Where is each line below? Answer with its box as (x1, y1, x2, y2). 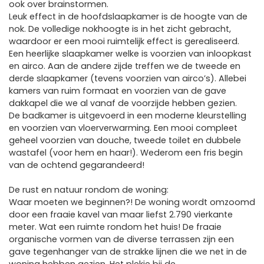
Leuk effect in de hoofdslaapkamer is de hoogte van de (9, 11, 247, 22)
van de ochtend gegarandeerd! (9, 159, 144, 171)
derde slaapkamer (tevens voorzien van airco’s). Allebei (9, 72, 246, 84)
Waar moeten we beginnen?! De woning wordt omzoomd (9, 196, 255, 208)
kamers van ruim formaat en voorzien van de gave (9, 85, 226, 97)
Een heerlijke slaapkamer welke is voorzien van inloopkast (9, 48, 252, 60)
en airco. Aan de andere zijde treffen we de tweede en (9, 60, 240, 72)
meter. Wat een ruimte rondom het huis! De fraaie (9, 221, 222, 233)
